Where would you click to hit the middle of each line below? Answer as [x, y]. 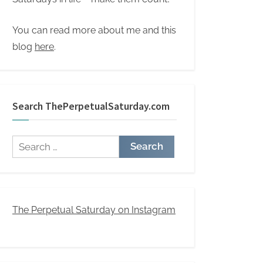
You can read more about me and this [94, 30]
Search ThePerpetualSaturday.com [91, 106]
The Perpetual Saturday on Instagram [94, 210]
